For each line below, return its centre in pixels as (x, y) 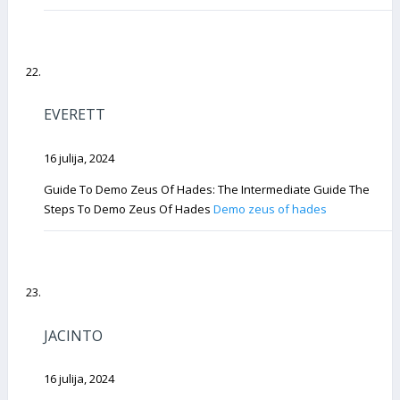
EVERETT (75, 115)
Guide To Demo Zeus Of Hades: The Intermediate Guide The (207, 189)
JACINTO (73, 335)
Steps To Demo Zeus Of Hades (129, 208)
